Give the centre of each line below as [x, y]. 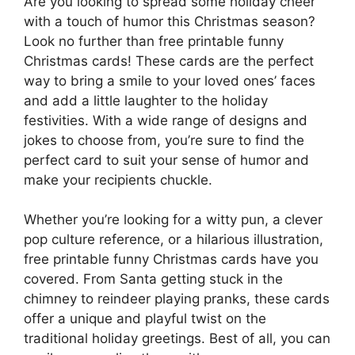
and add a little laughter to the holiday [146, 100]
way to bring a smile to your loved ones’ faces [170, 80]
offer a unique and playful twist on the [145, 319]
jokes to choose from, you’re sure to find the [164, 140]
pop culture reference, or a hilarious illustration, [174, 239]
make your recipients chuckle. [118, 179]
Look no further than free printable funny [154, 41]
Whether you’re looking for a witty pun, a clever [173, 219]
